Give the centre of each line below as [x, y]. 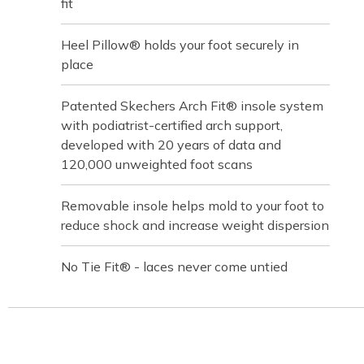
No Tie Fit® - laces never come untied [174, 266]
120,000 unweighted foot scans [157, 164]
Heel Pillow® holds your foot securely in [180, 45]
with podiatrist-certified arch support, [172, 125]
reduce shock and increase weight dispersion [195, 225]
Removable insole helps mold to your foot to [193, 206]
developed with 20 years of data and [171, 145]
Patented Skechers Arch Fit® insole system [192, 106]
